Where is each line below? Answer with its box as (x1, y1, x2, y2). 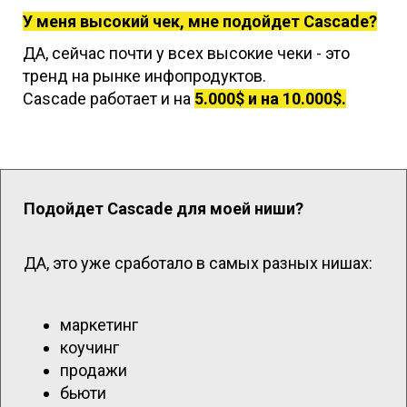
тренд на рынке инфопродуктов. (23, 66, 266, 86)
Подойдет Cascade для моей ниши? (24, 199, 303, 219)
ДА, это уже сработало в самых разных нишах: (24, 253, 372, 273)
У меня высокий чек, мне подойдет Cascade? (23, 12, 377, 32)
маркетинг (60, 315, 138, 335)
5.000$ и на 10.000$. (194, 89, 346, 109)
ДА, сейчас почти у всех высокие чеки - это (23, 44, 350, 64)
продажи (60, 361, 127, 381)
